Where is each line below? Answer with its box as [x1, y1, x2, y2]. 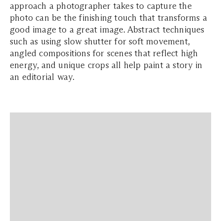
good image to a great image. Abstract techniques [10, 24, 205, 35]
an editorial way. [10, 72, 77, 82]
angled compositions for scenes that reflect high [10, 48, 198, 59]
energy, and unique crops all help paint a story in [10, 60, 203, 71]
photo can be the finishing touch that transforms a [10, 12, 208, 23]
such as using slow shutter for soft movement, [10, 36, 190, 47]
